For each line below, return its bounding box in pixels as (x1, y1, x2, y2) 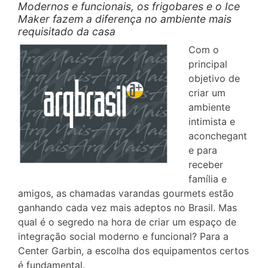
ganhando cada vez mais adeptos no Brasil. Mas (18, 202, 237, 214)
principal (188, 58, 227, 70)
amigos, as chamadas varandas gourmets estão (18, 187, 234, 199)
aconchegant (188, 130, 247, 142)
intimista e (188, 115, 235, 127)
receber (188, 159, 223, 170)
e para (188, 144, 217, 156)
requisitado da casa (18, 25, 115, 38)
